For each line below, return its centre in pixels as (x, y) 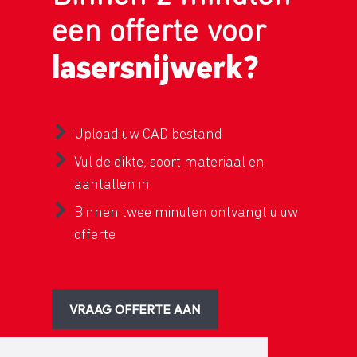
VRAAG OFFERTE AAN (135, 308)
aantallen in (112, 184)
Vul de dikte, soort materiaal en (169, 162)
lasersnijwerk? (155, 65)
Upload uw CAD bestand (148, 134)
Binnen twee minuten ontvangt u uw (186, 212)
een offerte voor (159, 30)
